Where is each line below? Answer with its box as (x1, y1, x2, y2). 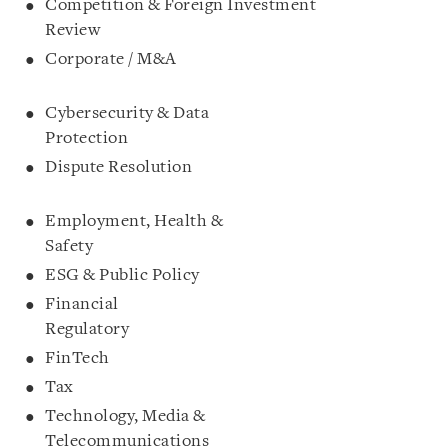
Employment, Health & (45, 212, 223, 230)
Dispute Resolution (45, 158, 427, 176)
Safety (45, 237, 268, 255)
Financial (45, 295, 119, 313)
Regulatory (45, 320, 357, 338)
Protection (45, 129, 286, 147)
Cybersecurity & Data (45, 104, 209, 122)
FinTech (45, 349, 400, 367)
